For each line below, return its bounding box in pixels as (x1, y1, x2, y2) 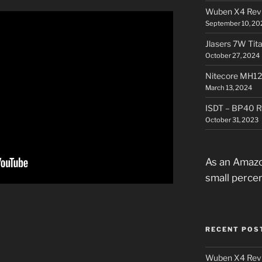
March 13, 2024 (205, 83, 252, 92)
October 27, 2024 (205, 51, 260, 60)
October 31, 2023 (205, 115, 258, 124)
